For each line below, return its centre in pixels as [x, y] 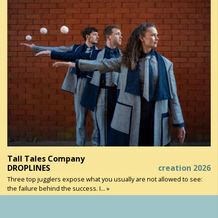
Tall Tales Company [46, 158]
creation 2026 [184, 168]
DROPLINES [29, 168]
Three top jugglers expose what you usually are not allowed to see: [105, 179]
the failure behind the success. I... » [58, 188]
